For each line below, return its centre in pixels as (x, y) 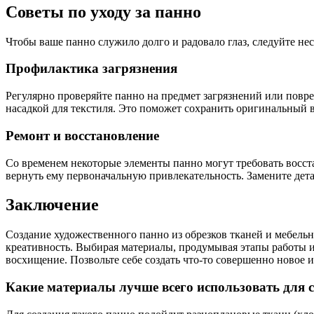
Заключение (52, 205)
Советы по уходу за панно (103, 12)
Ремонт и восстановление (82, 135)
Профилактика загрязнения (91, 69)
